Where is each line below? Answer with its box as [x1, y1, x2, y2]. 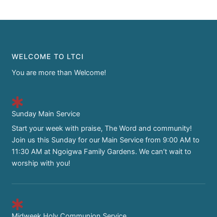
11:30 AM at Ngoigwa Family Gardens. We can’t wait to [12, 147, 191, 156]
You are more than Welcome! [12, 68, 106, 77]
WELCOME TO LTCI [12, 52, 84, 61]
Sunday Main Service [12, 109, 80, 118]
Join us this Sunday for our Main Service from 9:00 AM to [12, 135, 200, 144]
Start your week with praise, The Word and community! [12, 124, 192, 133]
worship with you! [12, 158, 70, 168]
